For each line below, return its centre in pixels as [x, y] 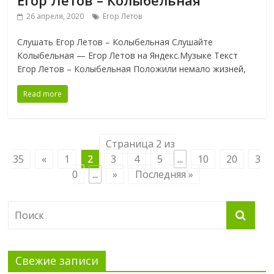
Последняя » [165, 175]
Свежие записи [57, 261]
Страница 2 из [140, 144]
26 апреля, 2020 [55, 17]
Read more [43, 94]
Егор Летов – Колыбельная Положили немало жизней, [132, 69]
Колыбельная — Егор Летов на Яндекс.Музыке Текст [128, 56]
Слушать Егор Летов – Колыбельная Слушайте [115, 42]
